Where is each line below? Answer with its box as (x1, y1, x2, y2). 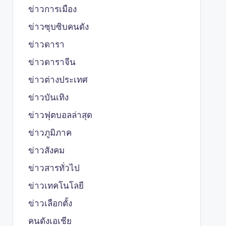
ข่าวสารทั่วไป (28, 162, 80, 174)
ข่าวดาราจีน (28, 56, 76, 68)
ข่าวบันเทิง (28, 92, 69, 103)
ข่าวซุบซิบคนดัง (28, 21, 89, 32)
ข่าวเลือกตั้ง (28, 198, 72, 209)
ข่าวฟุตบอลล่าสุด (28, 109, 92, 121)
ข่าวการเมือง (28, 4, 77, 15)
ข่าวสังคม (28, 145, 65, 156)
